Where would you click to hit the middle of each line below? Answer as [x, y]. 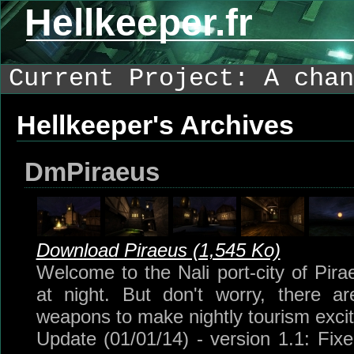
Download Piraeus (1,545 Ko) [158, 250]
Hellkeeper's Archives [155, 124]
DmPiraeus [92, 171]
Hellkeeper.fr [139, 23]
